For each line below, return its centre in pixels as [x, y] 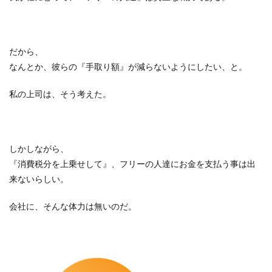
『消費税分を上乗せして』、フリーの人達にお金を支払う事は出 [132, 164]
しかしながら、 [39, 148]
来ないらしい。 [39, 179]
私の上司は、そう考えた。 [60, 94]
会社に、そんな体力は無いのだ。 [73, 206]
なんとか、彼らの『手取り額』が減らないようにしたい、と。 [128, 66]
